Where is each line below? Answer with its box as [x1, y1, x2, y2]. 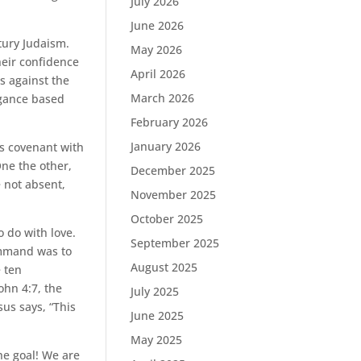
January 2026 [131, 139, 201, 154]
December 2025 [131, 163, 216, 178]
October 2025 [131, 211, 204, 226]
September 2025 [131, 235, 220, 251]
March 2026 [131, 90, 195, 106]
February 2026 [131, 114, 209, 130]
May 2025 [131, 332, 183, 347]
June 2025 [131, 308, 185, 323]
